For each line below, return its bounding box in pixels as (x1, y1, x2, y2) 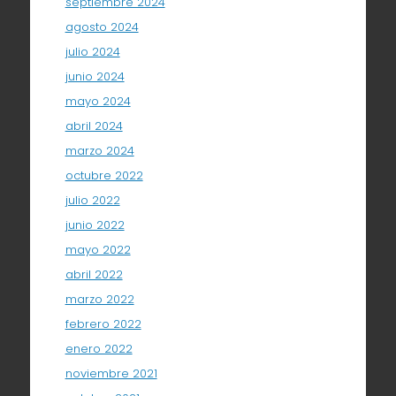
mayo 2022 (65, 240, 131, 258)
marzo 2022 (65, 290, 134, 308)
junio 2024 (65, 67, 125, 85)
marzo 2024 (65, 141, 134, 159)
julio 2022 (65, 191, 120, 209)
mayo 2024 (65, 92, 131, 110)
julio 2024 (65, 42, 120, 60)
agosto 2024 (65, 18, 139, 35)
